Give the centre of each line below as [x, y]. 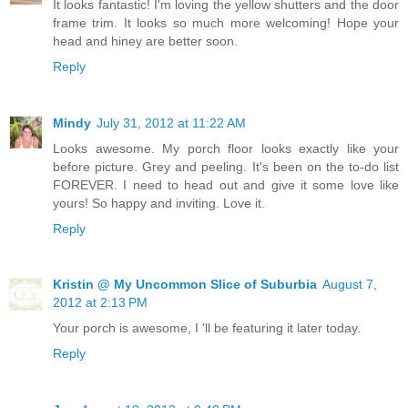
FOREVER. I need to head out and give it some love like [226, 184]
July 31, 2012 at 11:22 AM [171, 122]
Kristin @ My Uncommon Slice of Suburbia [185, 285]
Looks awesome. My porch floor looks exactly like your [226, 148]
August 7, [350, 285]
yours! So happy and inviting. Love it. [159, 203]
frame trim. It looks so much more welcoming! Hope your [226, 22]
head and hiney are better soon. [145, 41]
